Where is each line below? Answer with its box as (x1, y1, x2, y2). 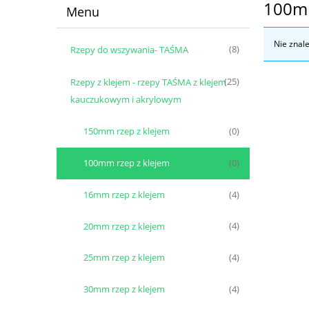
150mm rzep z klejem (83, 125, 170, 138)
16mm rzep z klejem (83, 188, 165, 201)
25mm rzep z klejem (83, 251, 165, 264)
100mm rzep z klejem (83, 157, 170, 170)
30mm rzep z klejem (83, 283, 165, 296)
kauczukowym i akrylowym (70, 92, 181, 106)
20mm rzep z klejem (83, 219, 165, 232)
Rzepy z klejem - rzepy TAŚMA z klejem (70, 75, 226, 88)
